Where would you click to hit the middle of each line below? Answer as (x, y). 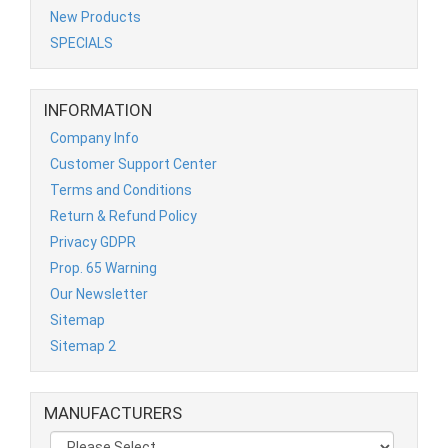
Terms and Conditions (121, 190)
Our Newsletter (99, 294)
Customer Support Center (133, 164)
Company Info (94, 138)
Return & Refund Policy (123, 216)
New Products (95, 17)
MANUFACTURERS (113, 413)
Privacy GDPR (93, 242)
